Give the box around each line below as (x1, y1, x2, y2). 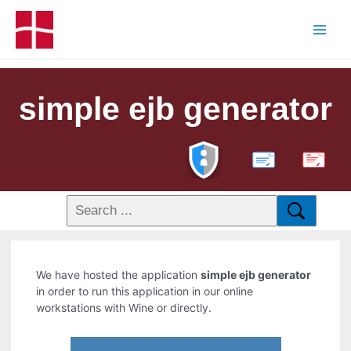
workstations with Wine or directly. (36, 301, 212, 315)
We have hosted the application (36, 268, 201, 282)
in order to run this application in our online (36, 284, 254, 299)
